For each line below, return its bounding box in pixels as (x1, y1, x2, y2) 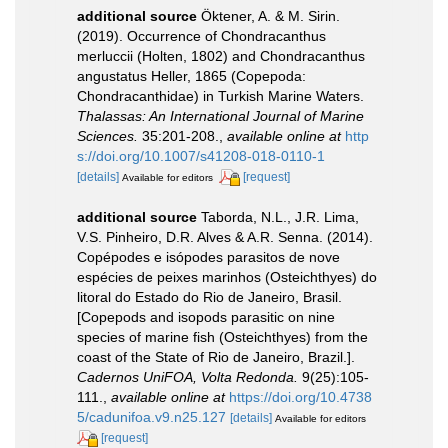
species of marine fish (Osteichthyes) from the (77, 328, 368, 345)
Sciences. (77, 127, 138, 144)
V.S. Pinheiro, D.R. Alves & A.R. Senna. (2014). (77, 228, 373, 245)
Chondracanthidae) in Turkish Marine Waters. (77, 87, 364, 104)
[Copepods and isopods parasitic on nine (77, 308, 335, 325)
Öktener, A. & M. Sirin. (201, 7, 340, 24)
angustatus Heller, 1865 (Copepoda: (77, 67, 306, 84)
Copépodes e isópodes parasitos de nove (77, 248, 340, 265)
